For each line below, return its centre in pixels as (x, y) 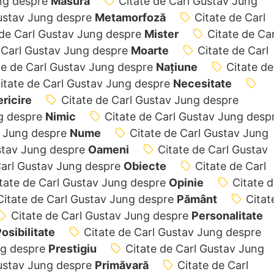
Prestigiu (72, 248)
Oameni (108, 149)
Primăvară (121, 265)
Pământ (197, 199)
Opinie (186, 182)
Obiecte (145, 166)
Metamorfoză (130, 17)
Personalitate (227, 215)
